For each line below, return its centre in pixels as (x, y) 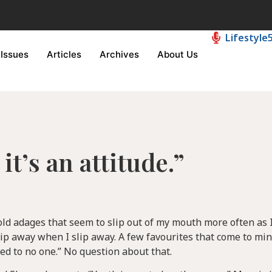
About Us (178, 54)
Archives (119, 54)
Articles (64, 54)
